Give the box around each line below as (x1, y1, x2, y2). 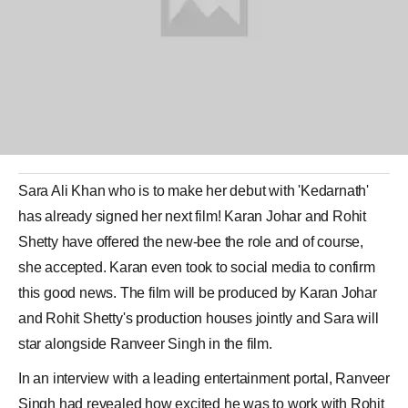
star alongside (18, 336, 111, 352)
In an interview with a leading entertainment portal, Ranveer (18, 371, 390, 386)
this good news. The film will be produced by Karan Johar (18, 285, 377, 301)
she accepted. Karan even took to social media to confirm (18, 260, 375, 275)
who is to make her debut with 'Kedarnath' (105, 183, 370, 199)
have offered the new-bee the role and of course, (57, 234, 364, 250)
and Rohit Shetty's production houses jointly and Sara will (18, 311, 379, 326)
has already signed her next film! (18, 209, 225, 224)
